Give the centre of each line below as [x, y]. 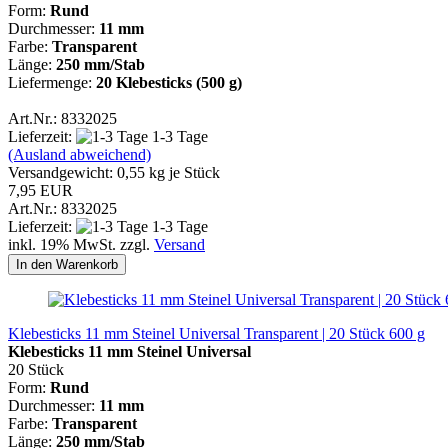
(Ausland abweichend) [79, 154]
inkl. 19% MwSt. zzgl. [81, 244]
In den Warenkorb [67, 264]
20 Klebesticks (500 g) [167, 82]
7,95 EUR [40, 190]
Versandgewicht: [62, 172]
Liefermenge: [50, 82]
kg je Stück [182, 172]
